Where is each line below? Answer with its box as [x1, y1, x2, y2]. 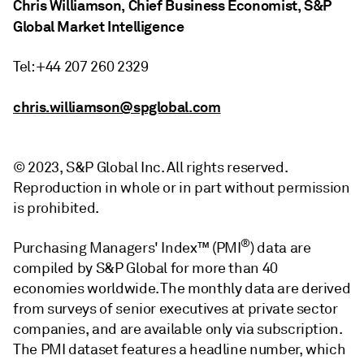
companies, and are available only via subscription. [13, 319, 343, 338]
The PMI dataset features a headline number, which [13, 340, 346, 358]
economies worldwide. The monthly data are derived [13, 279, 351, 297]
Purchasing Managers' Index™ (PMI [13, 238, 241, 257]
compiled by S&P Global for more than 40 [13, 258, 278, 277]
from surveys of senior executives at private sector [13, 299, 338, 318]
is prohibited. [13, 198, 99, 217]
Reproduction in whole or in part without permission [13, 178, 350, 197]
